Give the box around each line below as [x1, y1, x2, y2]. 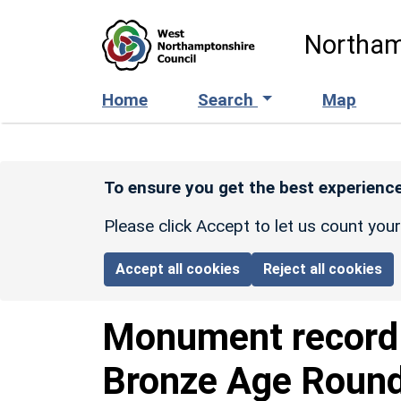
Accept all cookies [115, 260, 241, 277]
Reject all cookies [263, 260, 383, 277]
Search [198, 89, 258, 110]
